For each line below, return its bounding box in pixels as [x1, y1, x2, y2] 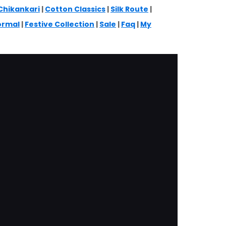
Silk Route [110, 4, 148, 14]
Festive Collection [25, 19, 94, 29]
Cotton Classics [45, 4, 105, 14]
